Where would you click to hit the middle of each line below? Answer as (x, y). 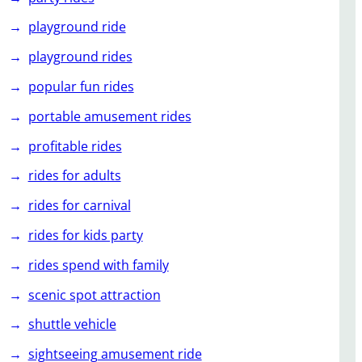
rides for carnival (79, 206)
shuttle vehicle (72, 324)
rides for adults (74, 176)
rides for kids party (85, 235)
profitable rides (75, 146)
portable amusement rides (109, 116)
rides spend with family (98, 265)
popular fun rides (81, 86)
